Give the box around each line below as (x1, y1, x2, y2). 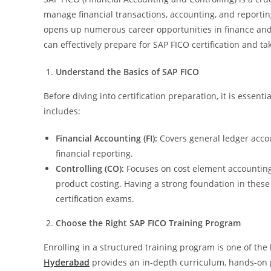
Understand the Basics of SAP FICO (56, 65, 199, 77)
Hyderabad (44, 256, 90, 268)
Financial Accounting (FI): (56, 132, 157, 144)
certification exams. (56, 192, 134, 204)
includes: (44, 105, 80, 117)
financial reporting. (56, 147, 133, 159)
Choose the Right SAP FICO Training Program (56, 217, 241, 229)
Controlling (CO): (56, 162, 124, 174)
